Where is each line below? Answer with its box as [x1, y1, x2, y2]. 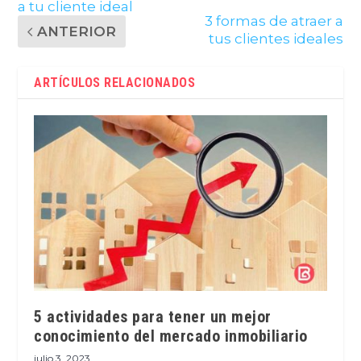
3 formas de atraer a [204, 12, 343, 29]
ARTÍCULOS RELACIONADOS [34, 74, 196, 90]
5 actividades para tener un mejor [34, 306, 272, 326]
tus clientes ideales [208, 30, 343, 47]
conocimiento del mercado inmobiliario [34, 326, 308, 346]
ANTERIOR [37, 23, 117, 39]
